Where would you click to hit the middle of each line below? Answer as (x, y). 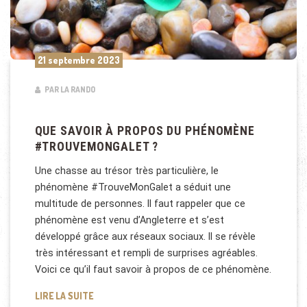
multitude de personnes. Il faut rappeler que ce (140, 204)
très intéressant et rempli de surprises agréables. (146, 253)
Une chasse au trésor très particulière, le (126, 171)
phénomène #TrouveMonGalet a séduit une (133, 187)
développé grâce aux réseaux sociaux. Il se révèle (145, 237)
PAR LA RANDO (69, 90)
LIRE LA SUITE (64, 295)
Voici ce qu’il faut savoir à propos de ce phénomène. (153, 270)
